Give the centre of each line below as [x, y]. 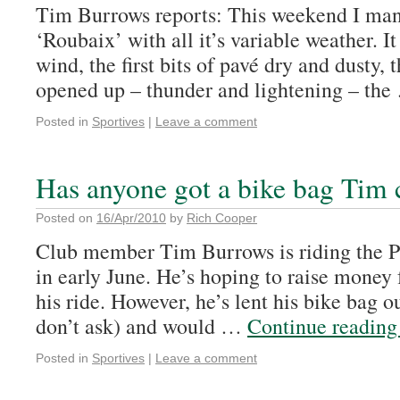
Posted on [64, 218]
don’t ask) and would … [142, 326]
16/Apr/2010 [131, 218]
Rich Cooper [222, 218]
